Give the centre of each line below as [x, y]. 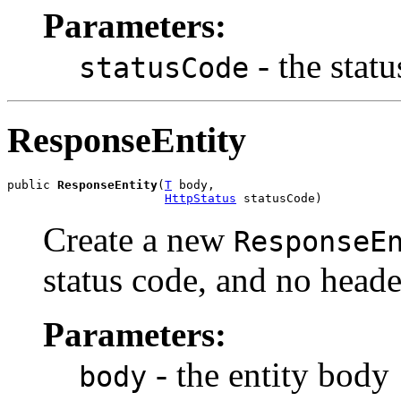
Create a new [138, 239]
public [32, 184]
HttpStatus [200, 198]
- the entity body [268, 374]
